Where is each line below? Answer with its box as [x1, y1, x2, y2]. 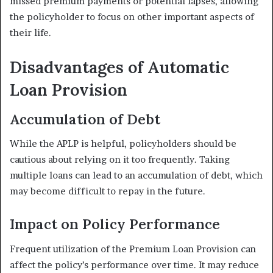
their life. [10, 27, 51, 39]
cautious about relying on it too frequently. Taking [10, 154, 230, 166]
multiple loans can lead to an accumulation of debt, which [10, 169, 263, 182]
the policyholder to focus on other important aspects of [10, 11, 254, 23]
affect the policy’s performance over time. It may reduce [10, 258, 259, 271]
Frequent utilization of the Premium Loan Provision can [10, 243, 256, 255]
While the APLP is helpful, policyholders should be [10, 138, 236, 150]
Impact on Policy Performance [10, 215, 220, 233]
